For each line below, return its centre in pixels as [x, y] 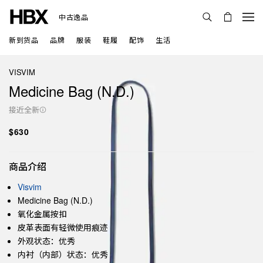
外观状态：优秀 [46, 241]
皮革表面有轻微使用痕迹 [63, 227]
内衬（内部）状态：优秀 [63, 254]
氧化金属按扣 [42, 214]
